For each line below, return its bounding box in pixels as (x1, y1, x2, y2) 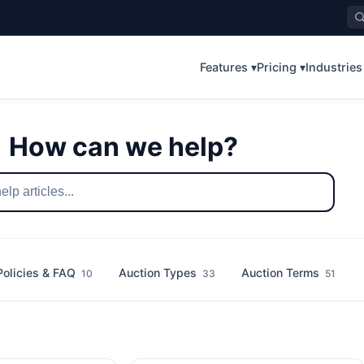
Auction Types (118, 266, 200, 280)
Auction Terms (240, 266, 323, 280)
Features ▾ (200, 59, 257, 74)
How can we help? (9, 130, 238, 162)
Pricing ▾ (257, 59, 305, 74)
